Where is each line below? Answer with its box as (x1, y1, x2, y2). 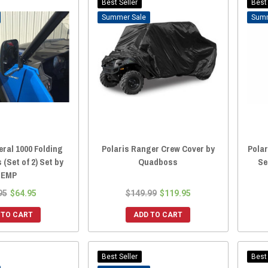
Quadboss (138, 156, 178, 169)
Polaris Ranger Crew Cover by (101, 142, 215, 156)
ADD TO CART (133, 211, 183, 220)
